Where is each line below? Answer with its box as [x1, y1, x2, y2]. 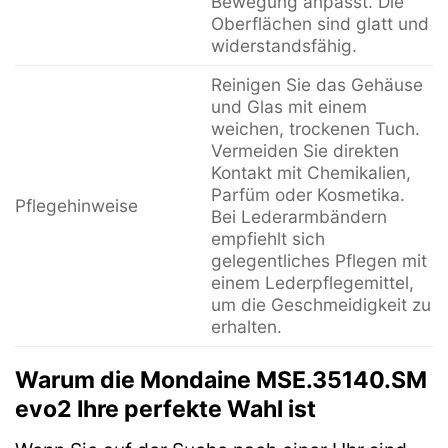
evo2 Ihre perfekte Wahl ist [15, 394, 316, 423]
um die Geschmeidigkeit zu [210, 293, 431, 315]
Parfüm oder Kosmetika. [210, 183, 405, 205]
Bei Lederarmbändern [210, 205, 387, 227]
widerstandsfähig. [210, 34, 357, 56]
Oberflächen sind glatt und [210, 12, 429, 34]
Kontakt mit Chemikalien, [210, 161, 411, 183]
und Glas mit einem [210, 95, 367, 117]
